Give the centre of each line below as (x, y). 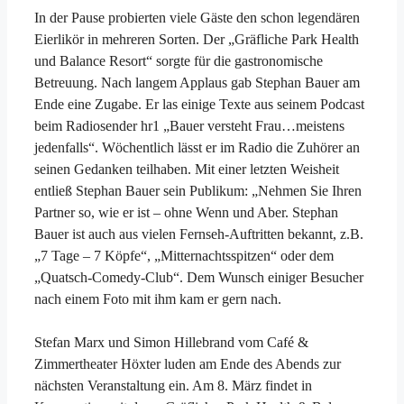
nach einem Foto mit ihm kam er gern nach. (158, 298)
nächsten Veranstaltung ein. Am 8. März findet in (173, 385)
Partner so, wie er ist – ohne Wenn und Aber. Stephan (186, 212)
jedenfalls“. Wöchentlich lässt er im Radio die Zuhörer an (197, 147)
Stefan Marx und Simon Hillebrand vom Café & (171, 342)
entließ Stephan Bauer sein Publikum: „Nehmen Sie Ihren (198, 190)
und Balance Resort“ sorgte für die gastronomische (179, 60)
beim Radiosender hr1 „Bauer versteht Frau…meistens (189, 125)
